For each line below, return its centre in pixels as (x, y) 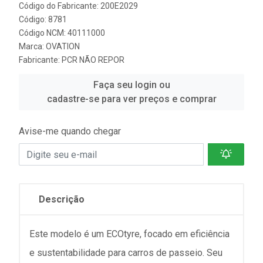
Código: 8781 (43, 19)
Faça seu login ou (131, 85)
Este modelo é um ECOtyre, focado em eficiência (129, 234)
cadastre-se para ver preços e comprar (131, 99)
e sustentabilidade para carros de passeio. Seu (126, 253)
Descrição (62, 199)
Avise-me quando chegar (70, 131)
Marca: (32, 46)
